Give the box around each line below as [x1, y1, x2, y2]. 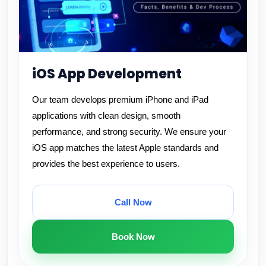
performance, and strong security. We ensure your [32, 126, 226, 137]
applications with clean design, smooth [32, 110, 180, 121]
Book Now [111, 232, 155, 242]
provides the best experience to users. [32, 159, 180, 169]
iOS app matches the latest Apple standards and [32, 142, 218, 153]
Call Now [114, 197, 152, 207]
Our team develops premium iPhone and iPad [32, 94, 208, 104]
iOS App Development [32, 65, 182, 83]
